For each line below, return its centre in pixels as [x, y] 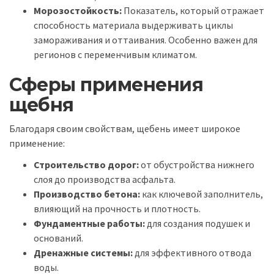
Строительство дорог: [86, 164]
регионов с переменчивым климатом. [115, 54]
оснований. [58, 238]
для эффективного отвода [192, 252]
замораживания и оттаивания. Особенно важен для [146, 39]
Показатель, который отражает [193, 10]
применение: [37, 143]
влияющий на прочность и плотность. [117, 208]
